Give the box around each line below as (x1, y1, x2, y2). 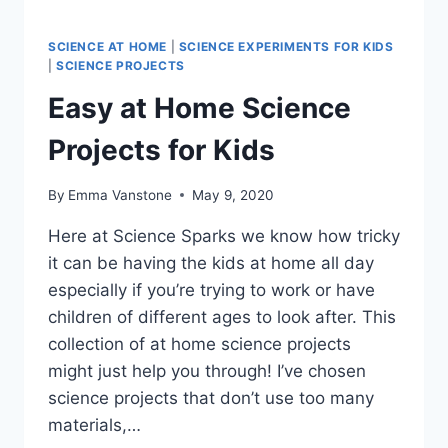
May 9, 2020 (192, 186, 275, 203)
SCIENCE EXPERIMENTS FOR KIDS (178, 39, 394, 55)
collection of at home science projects (48, 333, 351, 354)
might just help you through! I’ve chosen (48, 360, 366, 381)
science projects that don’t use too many (48, 387, 374, 408)
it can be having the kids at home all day (48, 252, 374, 273)
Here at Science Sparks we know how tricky (48, 225, 400, 246)
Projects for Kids (48, 133, 275, 168)
